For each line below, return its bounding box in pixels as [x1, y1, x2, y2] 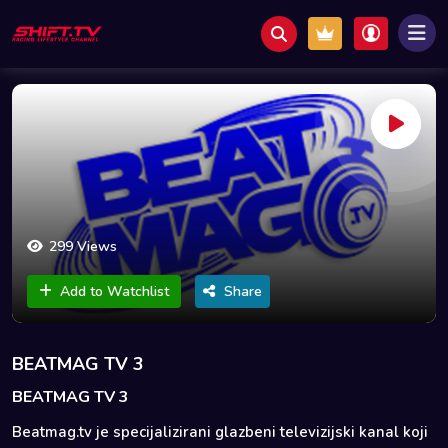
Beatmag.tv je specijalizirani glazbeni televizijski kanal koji [12, 421, 428, 442]
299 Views [49, 236, 117, 256]
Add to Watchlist [60, 281, 169, 301]
